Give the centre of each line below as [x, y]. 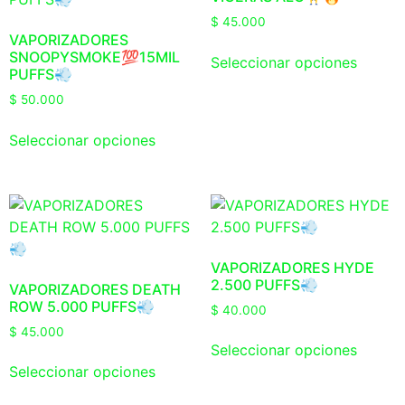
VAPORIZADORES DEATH [95, 289]
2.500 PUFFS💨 [264, 284]
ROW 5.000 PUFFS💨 [82, 306]
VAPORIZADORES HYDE [292, 267]
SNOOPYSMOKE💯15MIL [94, 57]
